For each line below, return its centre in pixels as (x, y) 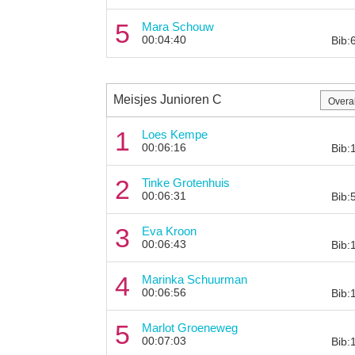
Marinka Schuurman (194, 279)
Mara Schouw (177, 26)
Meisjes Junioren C (167, 99)
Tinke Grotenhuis (185, 182)
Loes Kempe (174, 134)
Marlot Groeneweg (189, 327)
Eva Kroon (169, 231)
